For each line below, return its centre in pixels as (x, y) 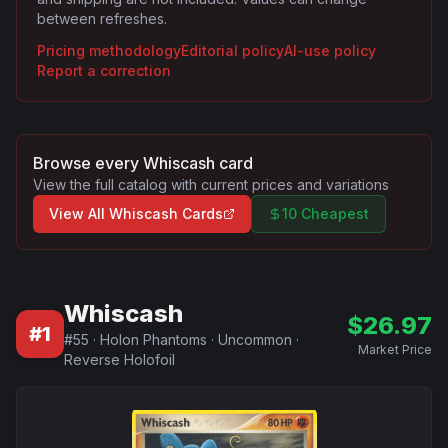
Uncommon (255, 339)
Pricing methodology (109, 50)
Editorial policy (232, 50)
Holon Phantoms (153, 339)
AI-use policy (330, 50)
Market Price (395, 349)
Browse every (88, 163)
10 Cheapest (325, 213)
